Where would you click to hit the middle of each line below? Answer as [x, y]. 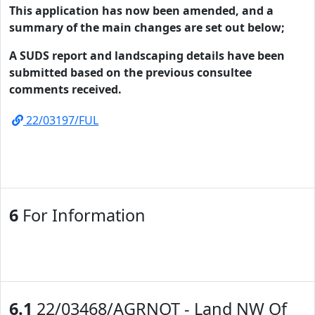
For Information [82, 215]
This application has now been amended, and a [141, 11]
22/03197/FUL [61, 120]
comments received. [65, 89]
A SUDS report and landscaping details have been [147, 56]
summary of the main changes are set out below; [147, 27]
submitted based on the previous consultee [130, 72]
